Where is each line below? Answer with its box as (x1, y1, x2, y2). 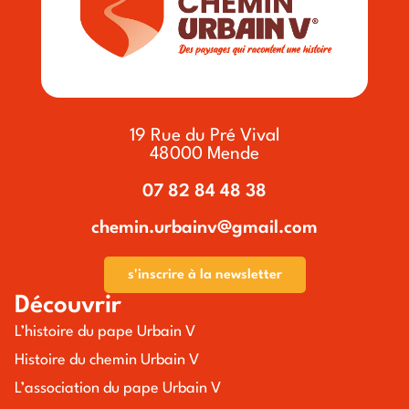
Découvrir (15, 294, 121, 319)
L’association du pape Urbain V (15, 382, 221, 397)
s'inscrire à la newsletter (127, 267, 282, 282)
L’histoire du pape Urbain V (15, 325, 195, 341)
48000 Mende (150, 144, 259, 163)
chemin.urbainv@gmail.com (91, 219, 318, 238)
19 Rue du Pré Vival (129, 126, 280, 145)
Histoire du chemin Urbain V (15, 353, 199, 369)
